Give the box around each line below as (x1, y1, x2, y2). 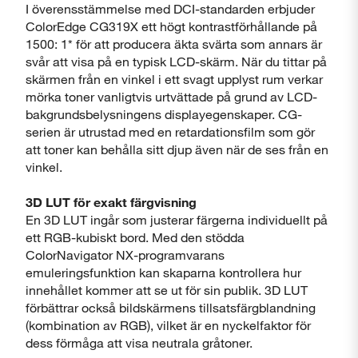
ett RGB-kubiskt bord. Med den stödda (26, 229, 245, 245)
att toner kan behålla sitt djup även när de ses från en (26, 141, 328, 157)
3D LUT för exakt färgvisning (26, 194, 197, 209)
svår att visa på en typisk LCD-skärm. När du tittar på (26, 54, 327, 69)
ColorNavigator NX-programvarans (26, 247, 225, 262)
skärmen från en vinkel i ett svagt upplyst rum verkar (26, 71, 323, 86)
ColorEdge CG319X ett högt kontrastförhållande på (26, 18, 317, 34)
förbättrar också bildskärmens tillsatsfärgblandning (26, 300, 316, 315)
